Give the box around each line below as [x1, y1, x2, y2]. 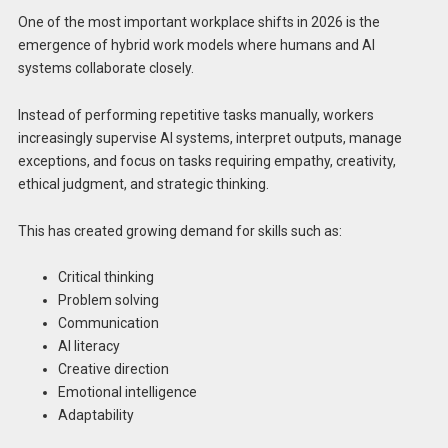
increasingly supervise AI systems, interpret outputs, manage [17, 129, 402, 146]
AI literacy [57, 338, 120, 355]
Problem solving [57, 292, 159, 309]
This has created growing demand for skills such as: [17, 222, 342, 239]
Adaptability [57, 407, 134, 424]
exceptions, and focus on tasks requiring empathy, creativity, [17, 152, 396, 169]
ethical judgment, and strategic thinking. [17, 175, 269, 192]
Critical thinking [57, 269, 154, 286]
